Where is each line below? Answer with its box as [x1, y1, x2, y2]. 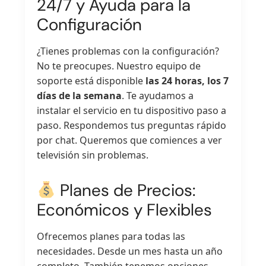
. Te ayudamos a [122, 88, 194, 102]
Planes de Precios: [56, 179, 196, 201]
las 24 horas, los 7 [145, 74, 229, 87]
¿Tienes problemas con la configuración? [37, 44, 220, 58]
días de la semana [37, 88, 122, 102]
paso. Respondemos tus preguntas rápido [37, 118, 227, 132]
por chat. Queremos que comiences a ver [37, 133, 223, 147]
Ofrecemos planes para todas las [37, 229, 186, 243]
